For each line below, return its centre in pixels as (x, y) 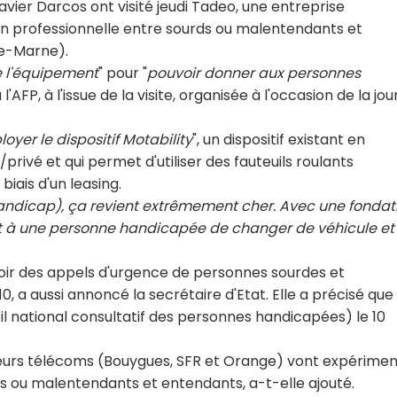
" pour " (123, 73)
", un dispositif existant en (279, 140)
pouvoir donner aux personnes (254, 73)
